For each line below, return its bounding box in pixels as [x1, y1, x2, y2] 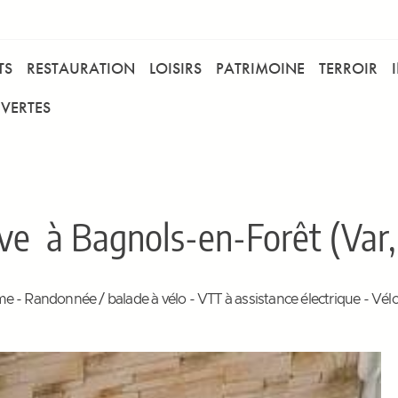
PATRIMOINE [216, 57, 305, 78]
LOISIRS [149, 57, 202, 78]
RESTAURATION [27, 57, 135, 78]
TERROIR [319, 57, 378, 78]
